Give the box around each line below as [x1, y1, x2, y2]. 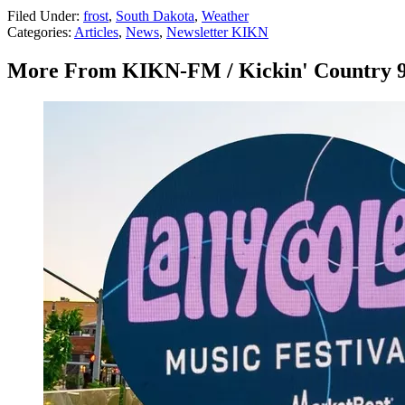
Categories [7, 24, 68, 41]
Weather [202, 8, 249, 24]
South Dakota [116, 8, 194, 24]
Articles [74, 24, 118, 41]
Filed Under [7, 8, 76, 24]
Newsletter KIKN [166, 24, 268, 41]
